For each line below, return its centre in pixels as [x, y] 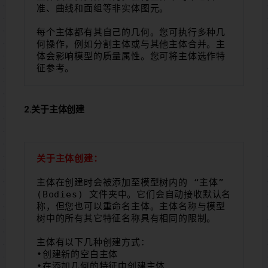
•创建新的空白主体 [77, 254]
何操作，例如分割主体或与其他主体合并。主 [131, 44]
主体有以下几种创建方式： [93, 242]
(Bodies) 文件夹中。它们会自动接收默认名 [134, 194]
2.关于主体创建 [54, 109]
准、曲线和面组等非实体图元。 [103, 8]
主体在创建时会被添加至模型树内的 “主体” [130, 182]
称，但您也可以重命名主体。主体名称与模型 [131, 206]
